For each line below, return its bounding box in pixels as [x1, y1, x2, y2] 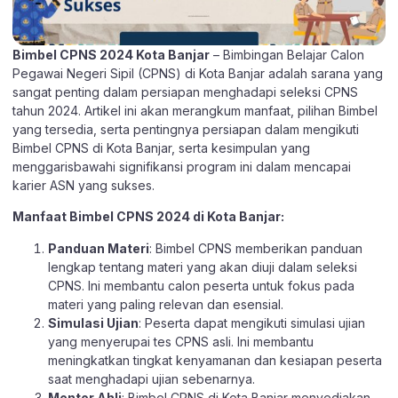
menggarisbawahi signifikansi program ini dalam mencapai [12, 159, 351, 174]
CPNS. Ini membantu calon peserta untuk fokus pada [48, 277, 354, 293]
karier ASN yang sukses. [12, 178, 155, 193]
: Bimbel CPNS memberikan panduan [149, 240, 362, 256]
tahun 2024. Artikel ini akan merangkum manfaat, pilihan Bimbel [12, 103, 378, 118]
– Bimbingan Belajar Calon [210, 47, 364, 62]
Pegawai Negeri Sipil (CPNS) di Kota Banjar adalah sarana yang [12, 66, 383, 81]
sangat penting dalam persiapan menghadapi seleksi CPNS [12, 84, 358, 99]
